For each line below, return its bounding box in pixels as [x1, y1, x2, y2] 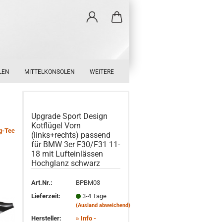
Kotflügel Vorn [31, 121, 81, 130]
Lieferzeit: [31, 192, 61, 200]
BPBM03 [76, 178, 101, 186]
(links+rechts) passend [31, 130, 111, 140]
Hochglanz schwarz [31, 159, 101, 168]
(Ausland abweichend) [76, 202, 131, 209]
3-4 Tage [82, 192, 107, 200]
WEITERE [90, 68, 114, 75]
